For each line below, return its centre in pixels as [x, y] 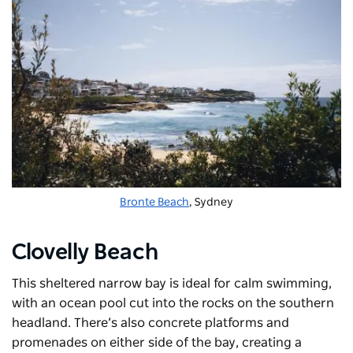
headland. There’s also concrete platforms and [150, 323]
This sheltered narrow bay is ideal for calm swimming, [172, 283]
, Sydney [211, 202]
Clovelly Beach [85, 253]
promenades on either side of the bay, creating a [157, 342]
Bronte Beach [154, 202]
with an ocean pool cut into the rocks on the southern [173, 303]
